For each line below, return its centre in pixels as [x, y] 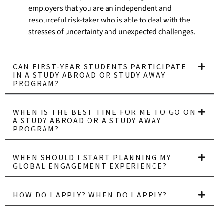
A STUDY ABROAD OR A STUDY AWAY [87, 120]
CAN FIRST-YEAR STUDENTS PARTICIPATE [100, 66]
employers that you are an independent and [100, 8]
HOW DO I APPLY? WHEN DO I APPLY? [90, 194]
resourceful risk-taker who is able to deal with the [109, 20]
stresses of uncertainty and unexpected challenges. [112, 32]
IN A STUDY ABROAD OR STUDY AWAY [89, 75]
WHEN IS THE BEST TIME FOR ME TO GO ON [104, 112]
